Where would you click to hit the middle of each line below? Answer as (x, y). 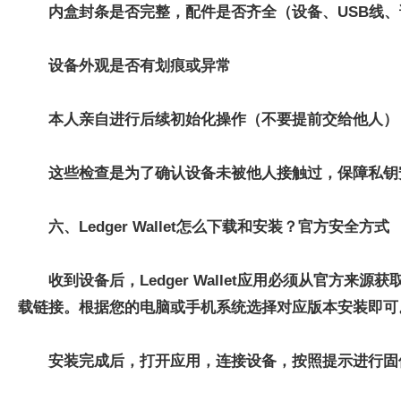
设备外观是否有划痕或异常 (140, 66)
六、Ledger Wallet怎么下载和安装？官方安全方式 (219, 227)
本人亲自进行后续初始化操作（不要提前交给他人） (223, 119)
